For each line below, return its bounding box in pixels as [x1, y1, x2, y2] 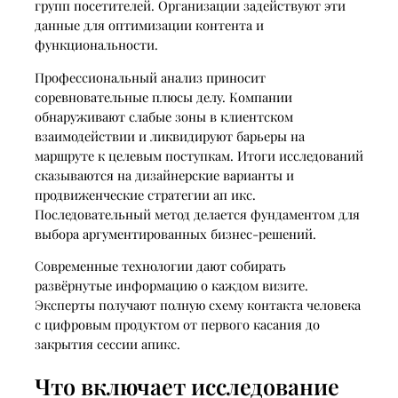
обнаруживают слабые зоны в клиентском [34, 107, 293, 125]
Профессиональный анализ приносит [34, 68, 266, 86]
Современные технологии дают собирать [34, 257, 286, 275]
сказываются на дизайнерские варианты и [34, 165, 294, 184]
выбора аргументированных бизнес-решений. [34, 224, 316, 243]
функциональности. [34, 35, 158, 53]
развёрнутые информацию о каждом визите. [34, 276, 308, 295]
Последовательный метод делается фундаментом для [34, 204, 360, 223]
